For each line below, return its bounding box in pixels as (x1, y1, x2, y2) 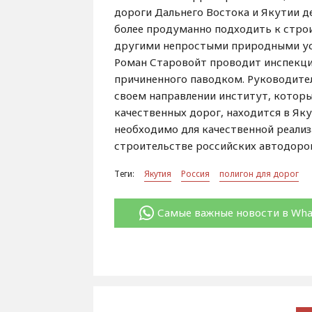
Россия (181, 168, 210, 180)
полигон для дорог (219, 168, 299, 180)
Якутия (144, 168, 172, 180)
